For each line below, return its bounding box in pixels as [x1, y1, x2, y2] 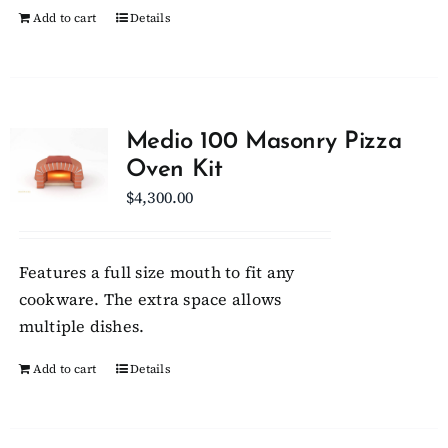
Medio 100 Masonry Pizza [125, 130, 402, 154]
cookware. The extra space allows [18, 288, 282, 310]
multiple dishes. [18, 315, 145, 337]
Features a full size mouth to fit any [18, 261, 295, 283]
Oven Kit [125, 158, 223, 182]
